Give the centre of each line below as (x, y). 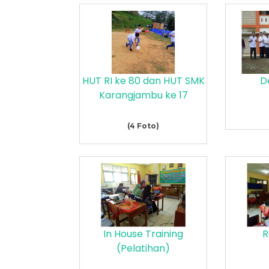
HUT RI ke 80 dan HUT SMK (143, 81)
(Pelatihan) (144, 248)
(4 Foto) (144, 126)
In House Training (144, 234)
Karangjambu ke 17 (143, 95)
